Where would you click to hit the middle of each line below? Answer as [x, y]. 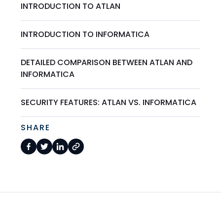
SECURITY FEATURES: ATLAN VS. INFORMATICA [109, 102]
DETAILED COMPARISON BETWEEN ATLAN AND [107, 62]
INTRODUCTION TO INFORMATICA [85, 34]
